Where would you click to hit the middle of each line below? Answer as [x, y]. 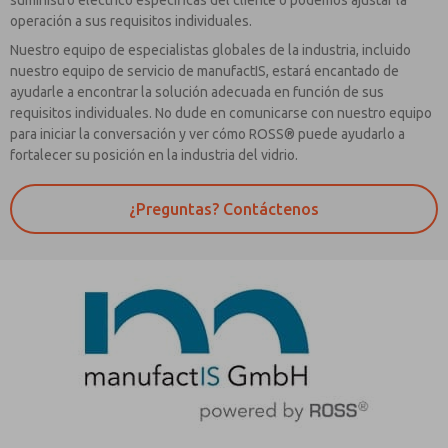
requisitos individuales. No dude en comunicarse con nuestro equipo [221, 112]
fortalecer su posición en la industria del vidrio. [154, 154]
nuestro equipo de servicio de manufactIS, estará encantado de [204, 70]
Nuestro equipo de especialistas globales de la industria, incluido [210, 49]
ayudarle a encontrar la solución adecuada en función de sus [197, 91]
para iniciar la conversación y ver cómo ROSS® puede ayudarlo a [207, 133]
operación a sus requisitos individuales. [131, 20]
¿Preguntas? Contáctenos [224, 208]
